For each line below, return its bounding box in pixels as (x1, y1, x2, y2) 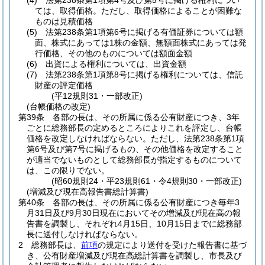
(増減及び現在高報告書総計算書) (27, 187, 148, 196)
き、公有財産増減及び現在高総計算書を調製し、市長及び (27, 251, 242, 260)
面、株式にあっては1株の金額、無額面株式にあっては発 (35, 38, 247, 47)
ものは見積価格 (35, 17, 93, 26)
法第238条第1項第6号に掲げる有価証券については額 (46, 27, 243, 37)
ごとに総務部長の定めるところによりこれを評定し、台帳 (27, 123, 242, 132)
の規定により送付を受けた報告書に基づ (98, 240, 247, 250)
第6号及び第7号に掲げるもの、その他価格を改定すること (27, 144, 243, 154)
